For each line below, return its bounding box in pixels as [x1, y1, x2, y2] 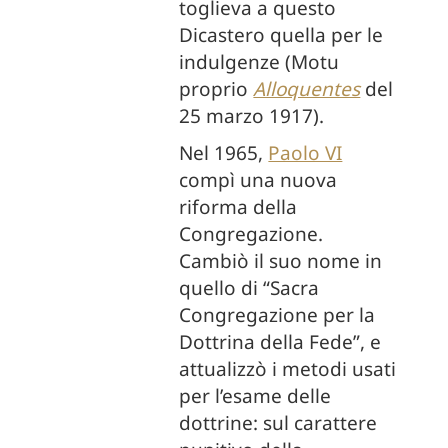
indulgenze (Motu [179, 49, 340, 75]
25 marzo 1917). [179, 103, 325, 129]
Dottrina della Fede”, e [179, 329, 382, 355]
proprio [179, 76, 254, 102]
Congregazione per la [179, 302, 376, 328]
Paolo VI [268, 140, 343, 166]
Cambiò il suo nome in [179, 248, 383, 274]
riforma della [179, 194, 298, 220]
